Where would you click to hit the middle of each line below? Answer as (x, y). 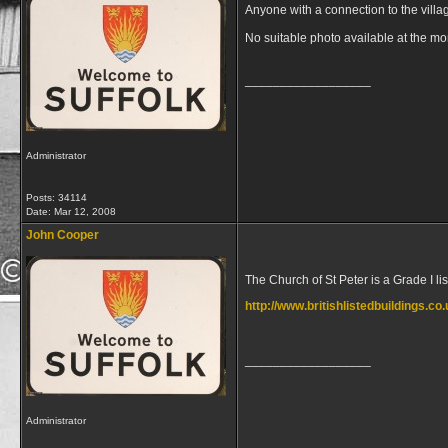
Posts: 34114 (56, 197)
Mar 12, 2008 (85, 211)
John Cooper (62, 235)
